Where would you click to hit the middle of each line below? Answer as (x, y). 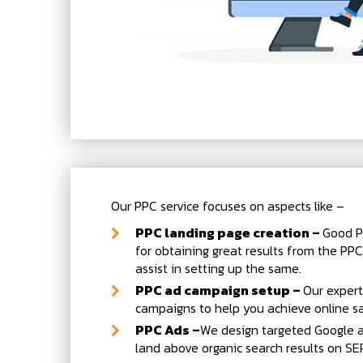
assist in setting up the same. (218, 269)
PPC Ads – (168, 330)
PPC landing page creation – (229, 233)
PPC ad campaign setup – (219, 290)
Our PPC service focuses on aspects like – (228, 206)
